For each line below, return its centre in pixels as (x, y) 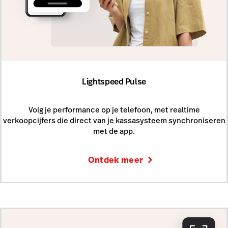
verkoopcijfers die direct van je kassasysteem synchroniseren (114, 121)
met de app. (114, 131)
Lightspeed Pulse (114, 81)
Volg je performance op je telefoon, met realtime (114, 110)
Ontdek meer (116, 160)
